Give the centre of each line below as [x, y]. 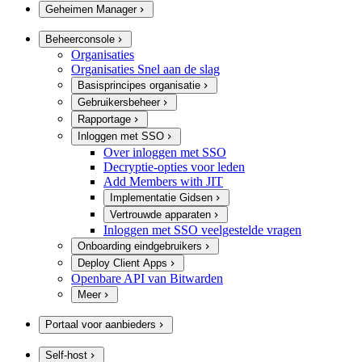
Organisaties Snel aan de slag [145, 69]
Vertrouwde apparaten [160, 214]
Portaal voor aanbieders [101, 325]
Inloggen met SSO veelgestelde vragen [202, 229]
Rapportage [104, 120]
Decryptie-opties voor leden [174, 166]
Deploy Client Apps [122, 263]
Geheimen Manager [91, 9]
